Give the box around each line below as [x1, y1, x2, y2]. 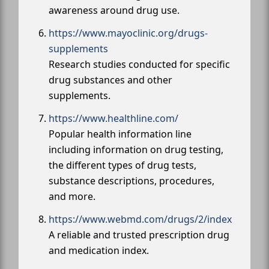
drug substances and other [49, 73, 172, 86]
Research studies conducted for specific [49, 57, 230, 71]
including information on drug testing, [49, 142, 223, 156]
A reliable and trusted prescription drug [49, 228, 229, 241]
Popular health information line [49, 127, 192, 141]
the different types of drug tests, [49, 158, 196, 172]
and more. [49, 189, 95, 203]
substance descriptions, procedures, [49, 174, 214, 187]
